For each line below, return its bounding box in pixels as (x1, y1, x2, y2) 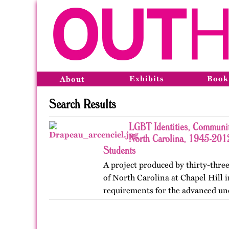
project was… (103, 211, 152, 221)
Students (103, 144, 135, 156)
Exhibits (129, 74, 164, 83)
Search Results (49, 96, 116, 111)
